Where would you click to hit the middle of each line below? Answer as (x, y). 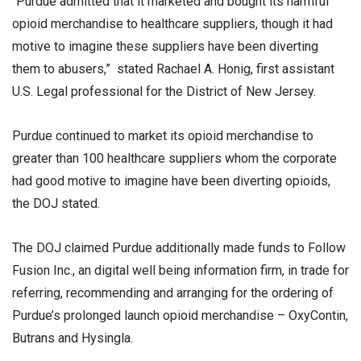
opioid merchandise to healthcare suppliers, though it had (172, 24)
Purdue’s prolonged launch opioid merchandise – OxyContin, (180, 316)
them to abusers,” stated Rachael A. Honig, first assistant (173, 69)
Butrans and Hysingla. (73, 338)
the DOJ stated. (58, 204)
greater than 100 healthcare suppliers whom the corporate (174, 159)
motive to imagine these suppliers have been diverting (165, 47)
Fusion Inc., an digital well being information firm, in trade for (180, 271)
